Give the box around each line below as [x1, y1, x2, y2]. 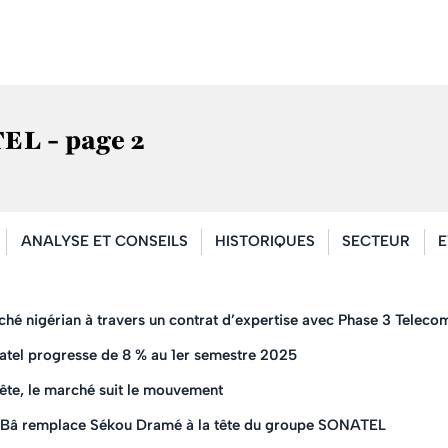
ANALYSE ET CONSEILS [20, 232, 188, 251]
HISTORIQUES [214, 232, 315, 251]
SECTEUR [342, 232, 411, 251]
